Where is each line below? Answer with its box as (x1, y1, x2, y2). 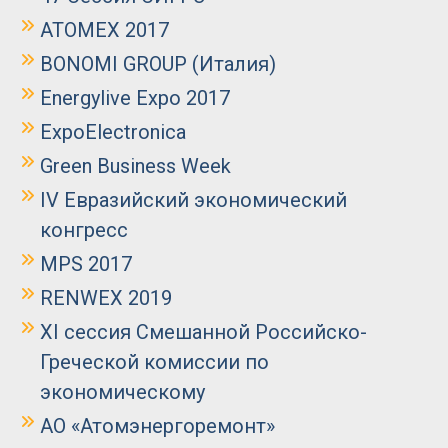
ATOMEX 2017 (40, 18, 169, 43)
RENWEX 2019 (40, 286, 172, 311)
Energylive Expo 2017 (40, 86, 230, 111)
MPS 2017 (40, 252, 132, 277)
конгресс (40, 218, 128, 243)
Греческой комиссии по (40, 350, 269, 375)
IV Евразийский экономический (40, 188, 347, 213)
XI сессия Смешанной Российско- (40, 320, 367, 345)
